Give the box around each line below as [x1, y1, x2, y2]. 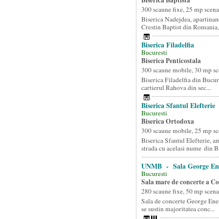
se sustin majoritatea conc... [141, 204, 215, 213]
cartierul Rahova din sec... [141, 83, 211, 92]
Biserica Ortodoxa [141, 116, 194, 126]
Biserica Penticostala [141, 56, 201, 66]
